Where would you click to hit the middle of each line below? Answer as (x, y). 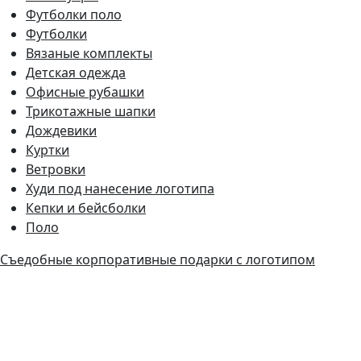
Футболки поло (74, 14)
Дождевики (61, 130)
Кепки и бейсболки (86, 207)
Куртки (48, 149)
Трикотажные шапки (91, 111)
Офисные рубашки (85, 91)
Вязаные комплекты (89, 53)
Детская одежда (76, 72)
